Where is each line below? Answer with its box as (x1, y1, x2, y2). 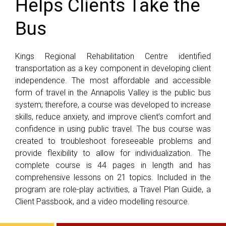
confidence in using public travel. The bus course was (15, 124, 211, 134)
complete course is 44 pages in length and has (15, 160, 211, 170)
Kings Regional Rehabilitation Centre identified (15, 51, 211, 61)
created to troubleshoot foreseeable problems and (15, 136, 211, 146)
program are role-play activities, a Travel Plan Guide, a (15, 185, 211, 194)
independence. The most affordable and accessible (15, 76, 211, 85)
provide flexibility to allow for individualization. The (15, 148, 211, 158)
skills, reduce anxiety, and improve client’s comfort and (15, 112, 211, 122)
